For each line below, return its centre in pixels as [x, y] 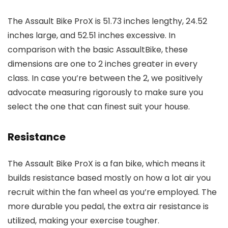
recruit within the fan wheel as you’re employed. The [112, 192]
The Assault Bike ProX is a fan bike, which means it [107, 164]
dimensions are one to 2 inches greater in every [103, 64]
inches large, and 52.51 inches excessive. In [92, 36]
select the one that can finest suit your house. [99, 107]
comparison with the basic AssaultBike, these [98, 50]
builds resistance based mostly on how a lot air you [109, 178]
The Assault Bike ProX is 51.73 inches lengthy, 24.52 [107, 21]
